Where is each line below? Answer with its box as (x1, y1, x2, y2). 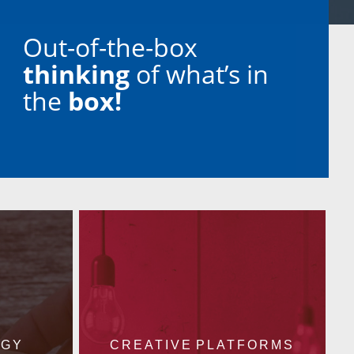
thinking (23, 57, 130, 91)
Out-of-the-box (23, 30, 198, 64)
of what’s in (130, 57, 269, 91)
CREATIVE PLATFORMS (109, 338, 296, 352)
